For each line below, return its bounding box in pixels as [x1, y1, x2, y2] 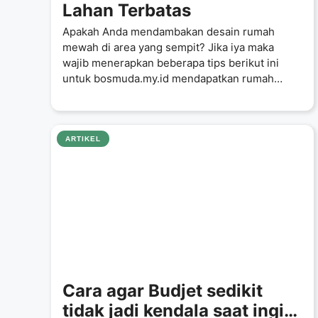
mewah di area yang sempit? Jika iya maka [62, 40, 274, 54]
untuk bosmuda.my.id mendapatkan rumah [62, 71, 274, 85]
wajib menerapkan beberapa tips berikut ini [62, 55, 279, 70]
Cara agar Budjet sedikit [62, 280, 263, 301]
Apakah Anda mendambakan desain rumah [62, 24, 275, 38]
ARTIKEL [65, 135, 101, 143]
